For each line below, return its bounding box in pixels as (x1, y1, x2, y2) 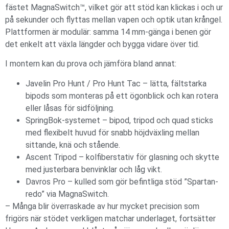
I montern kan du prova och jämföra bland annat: (5, 59, 176, 69)
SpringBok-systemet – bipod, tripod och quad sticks (26, 115, 213, 125)
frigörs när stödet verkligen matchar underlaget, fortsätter (5, 213, 216, 223)
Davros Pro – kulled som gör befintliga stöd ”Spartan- (26, 176, 218, 187)
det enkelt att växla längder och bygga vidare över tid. (5, 39, 199, 49)
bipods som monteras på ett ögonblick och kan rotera (26, 90, 218, 101)
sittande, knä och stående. (26, 140, 120, 150)
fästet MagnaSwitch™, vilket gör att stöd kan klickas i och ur (5, 2, 223, 12)
